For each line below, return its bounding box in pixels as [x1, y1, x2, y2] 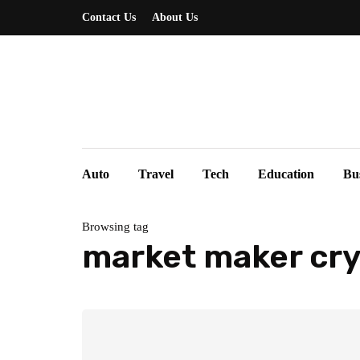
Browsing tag [82, 220, 149, 233]
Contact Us [82, 11, 136, 23]
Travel [138, 167, 174, 181]
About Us [152, 11, 198, 23]
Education [258, 167, 314, 181]
